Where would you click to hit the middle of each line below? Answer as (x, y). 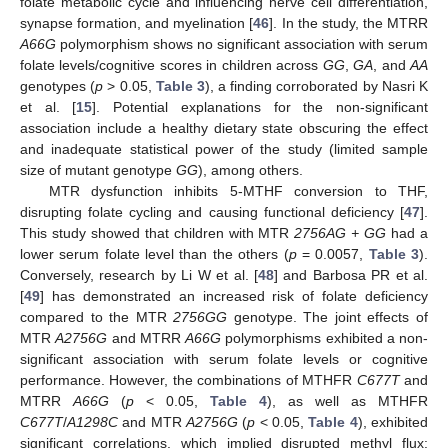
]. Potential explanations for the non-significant (260, 106)
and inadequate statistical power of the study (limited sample (224, 148)
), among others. (250, 169)
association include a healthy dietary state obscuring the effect (224, 127)
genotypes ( (58, 85)
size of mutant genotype (98, 169)
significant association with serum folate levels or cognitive (224, 358)
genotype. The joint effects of (328, 316)
